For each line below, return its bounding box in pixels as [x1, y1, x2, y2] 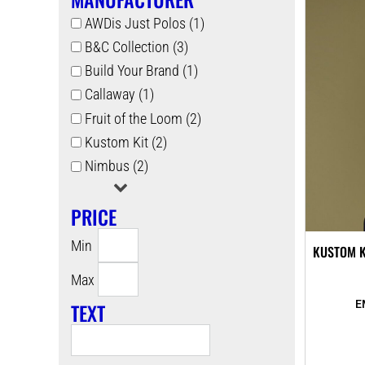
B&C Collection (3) [84, 37, 188, 55]
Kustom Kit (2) [84, 133, 167, 151]
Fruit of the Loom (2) [84, 109, 201, 127]
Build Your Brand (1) [84, 62, 198, 80]
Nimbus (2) [84, 157, 148, 175]
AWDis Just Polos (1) [84, 14, 204, 32]
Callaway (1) [84, 86, 154, 103]
